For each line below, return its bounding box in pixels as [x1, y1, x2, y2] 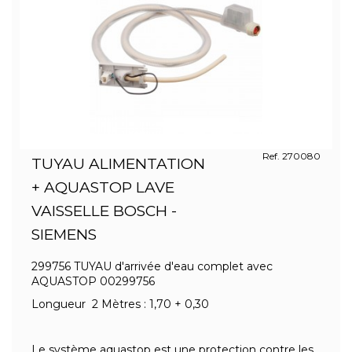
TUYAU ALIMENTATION [31, 155, 205, 173]
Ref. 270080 [262, 150, 321, 162]
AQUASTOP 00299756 [31, 274, 155, 288]
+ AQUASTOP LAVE [31, 178, 174, 196]
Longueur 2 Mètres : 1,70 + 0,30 [31, 297, 209, 311]
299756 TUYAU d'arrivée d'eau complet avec [31, 259, 273, 273]
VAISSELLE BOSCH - [31, 202, 177, 220]
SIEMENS [31, 225, 97, 244]
